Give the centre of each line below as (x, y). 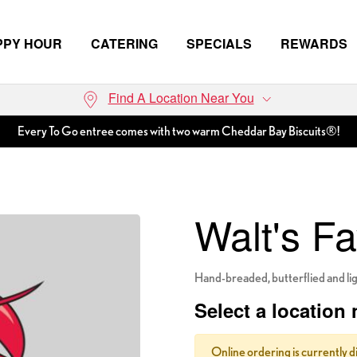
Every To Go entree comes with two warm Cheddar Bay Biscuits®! (178, 131)
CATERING (124, 43)
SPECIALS (219, 43)
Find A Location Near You (181, 98)
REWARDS (314, 43)
